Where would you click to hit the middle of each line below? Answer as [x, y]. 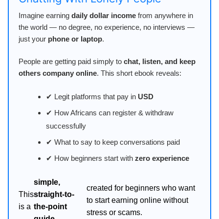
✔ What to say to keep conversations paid [113, 142]
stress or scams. [115, 213]
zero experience [162, 158]
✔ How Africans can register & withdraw [109, 113]
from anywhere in [164, 16]
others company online [58, 73]
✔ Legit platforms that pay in [92, 97]
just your [33, 39]
